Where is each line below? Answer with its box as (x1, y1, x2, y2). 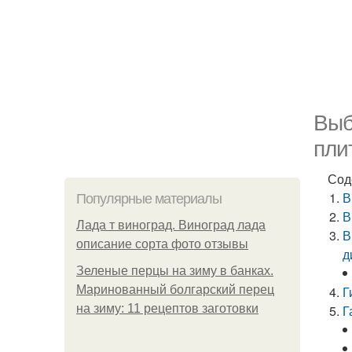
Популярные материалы (76, 191, 222, 207)
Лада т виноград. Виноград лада (76, 218, 266, 232)
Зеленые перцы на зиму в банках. (76, 264, 273, 277)
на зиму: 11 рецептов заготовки (76, 302, 258, 315)
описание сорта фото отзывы (76, 237, 248, 251)
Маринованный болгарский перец (76, 283, 274, 296)
